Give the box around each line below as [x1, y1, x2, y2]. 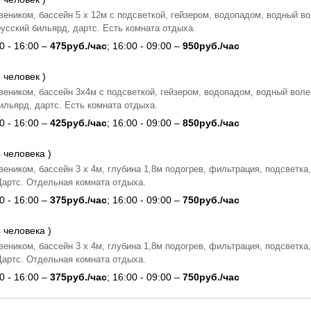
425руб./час [50, 117, 107, 128]
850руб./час [183, 117, 239, 128]
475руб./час [50, 40, 107, 51]
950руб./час [183, 40, 239, 51]
